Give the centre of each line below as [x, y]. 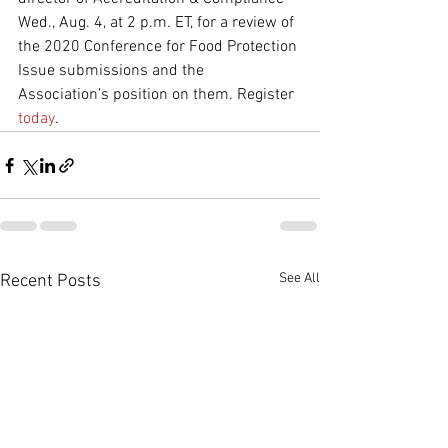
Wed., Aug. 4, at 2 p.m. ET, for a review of [158, 23]
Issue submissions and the [113, 71]
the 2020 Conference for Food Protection [159, 47]
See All [299, 278]
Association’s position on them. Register [158, 95]
